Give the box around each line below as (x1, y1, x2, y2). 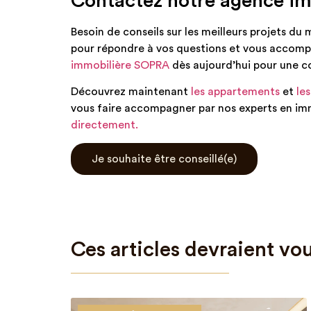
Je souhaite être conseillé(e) (92, 153, 237, 165)
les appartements (191, 85, 280, 97)
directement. (71, 119, 138, 131)
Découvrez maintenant (71, 85, 191, 97)
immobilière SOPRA (71, 59, 169, 71)
